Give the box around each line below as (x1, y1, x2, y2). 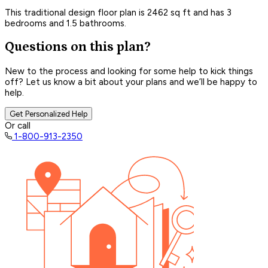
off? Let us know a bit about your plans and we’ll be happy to (5, 76, 257, 87)
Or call (5, 120, 31, 131)
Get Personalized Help (10, 108, 87, 118)
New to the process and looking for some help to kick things (5, 65, 253, 77)
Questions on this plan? (5, 39, 151, 55)
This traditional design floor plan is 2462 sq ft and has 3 (5, 7, 232, 18)
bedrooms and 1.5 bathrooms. (5, 17, 126, 29)
